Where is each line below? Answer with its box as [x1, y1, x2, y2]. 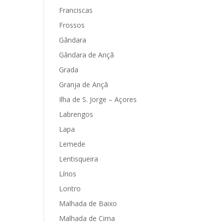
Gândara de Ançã [59, 50, 114, 59]
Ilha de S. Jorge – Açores [59, 95, 137, 104]
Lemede [59, 139, 86, 149]
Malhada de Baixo [59, 199, 117, 208]
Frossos [59, 20, 85, 30]
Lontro [59, 184, 81, 193]
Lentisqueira [59, 154, 99, 164]
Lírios [59, 169, 77, 178]
